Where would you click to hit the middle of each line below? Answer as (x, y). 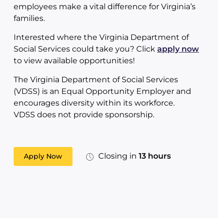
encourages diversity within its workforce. (94, 103)
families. (29, 18)
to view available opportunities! (74, 61)
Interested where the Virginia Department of (101, 37)
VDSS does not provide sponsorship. (84, 115)
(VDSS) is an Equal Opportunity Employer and (102, 91)
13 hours (155, 156)
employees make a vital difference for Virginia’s (105, 7)
